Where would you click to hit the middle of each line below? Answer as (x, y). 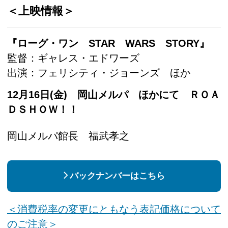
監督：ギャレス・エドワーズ (73, 58)
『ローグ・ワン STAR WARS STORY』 (108, 43)
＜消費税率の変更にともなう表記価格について (114, 209)
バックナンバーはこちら (117, 176)
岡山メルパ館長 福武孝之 (68, 136)
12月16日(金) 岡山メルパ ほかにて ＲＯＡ (113, 94)
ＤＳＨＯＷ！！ (43, 109)
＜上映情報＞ (41, 11)
